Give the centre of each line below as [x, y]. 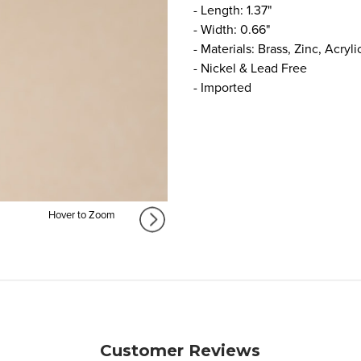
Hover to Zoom [81, 216]
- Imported [222, 87]
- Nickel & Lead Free [250, 68]
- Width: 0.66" [232, 29]
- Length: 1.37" [232, 10]
